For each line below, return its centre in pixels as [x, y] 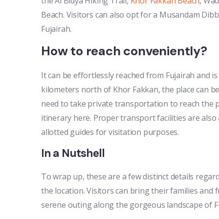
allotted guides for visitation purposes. [110, 132]
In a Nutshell [73, 153]
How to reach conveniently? [124, 51]
